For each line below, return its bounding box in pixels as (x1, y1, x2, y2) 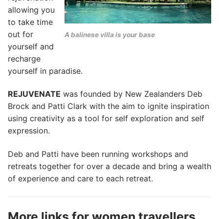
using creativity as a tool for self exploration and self (8, 113, 204, 124)
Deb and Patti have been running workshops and (8, 149, 188, 159)
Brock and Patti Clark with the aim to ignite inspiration (8, 101, 209, 111)
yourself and (8, 41, 54, 51)
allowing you (8, 4, 55, 15)
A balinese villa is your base (65, 31, 155, 39)
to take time (8, 17, 53, 27)
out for (8, 29, 33, 39)
